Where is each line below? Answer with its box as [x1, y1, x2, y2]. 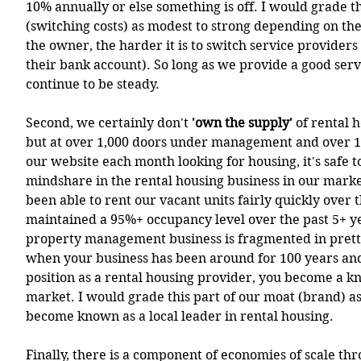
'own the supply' [189, 115, 293, 131]
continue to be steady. [26, 77, 160, 92]
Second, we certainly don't [26, 115, 189, 131]
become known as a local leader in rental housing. [26, 309, 340, 324]
